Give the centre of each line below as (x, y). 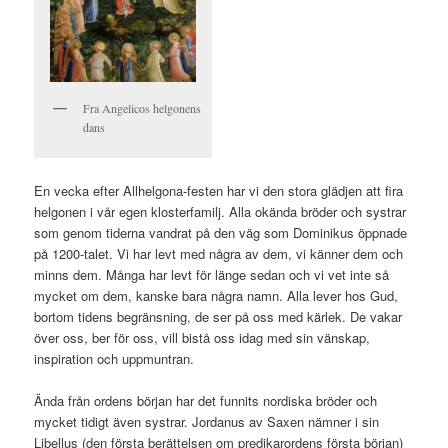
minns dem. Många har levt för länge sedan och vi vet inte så (212, 274)
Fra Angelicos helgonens (142, 108)
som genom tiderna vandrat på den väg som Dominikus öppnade (221, 232)
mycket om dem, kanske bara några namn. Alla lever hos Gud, (216, 295)
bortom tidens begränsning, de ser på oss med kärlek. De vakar (218, 316)
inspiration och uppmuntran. (114, 358)
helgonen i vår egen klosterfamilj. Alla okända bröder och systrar (220, 211)
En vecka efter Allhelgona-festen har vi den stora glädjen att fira (219, 190)
